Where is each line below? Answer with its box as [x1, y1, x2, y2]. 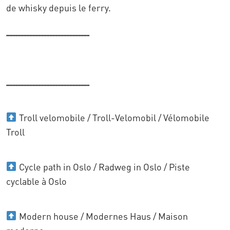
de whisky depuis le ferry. [6, 2, 111, 13]
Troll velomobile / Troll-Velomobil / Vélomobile [16, 111, 209, 123]
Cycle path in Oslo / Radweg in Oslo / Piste [16, 161, 190, 172]
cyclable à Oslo [6, 175, 67, 187]
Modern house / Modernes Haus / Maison [16, 210, 188, 222]
